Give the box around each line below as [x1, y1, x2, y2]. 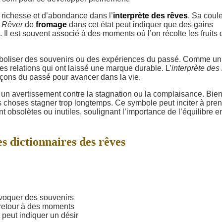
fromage [36, 20, 67, 29]
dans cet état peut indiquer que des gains [67, 20, 213, 29]
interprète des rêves [113, 11, 188, 20]
